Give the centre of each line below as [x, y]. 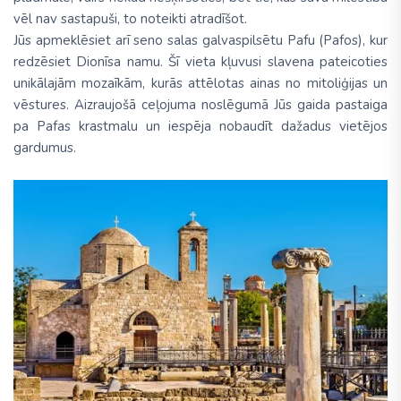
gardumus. [45, 147]
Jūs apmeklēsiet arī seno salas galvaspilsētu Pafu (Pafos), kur [200, 40]
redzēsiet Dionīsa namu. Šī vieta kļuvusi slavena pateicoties [200, 61]
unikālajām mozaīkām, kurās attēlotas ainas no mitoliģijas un [200, 83]
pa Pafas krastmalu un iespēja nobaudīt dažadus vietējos [200, 126]
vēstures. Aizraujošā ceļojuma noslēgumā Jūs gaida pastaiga [200, 104]
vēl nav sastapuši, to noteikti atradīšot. [132, 18]
